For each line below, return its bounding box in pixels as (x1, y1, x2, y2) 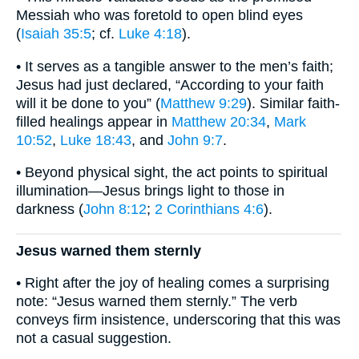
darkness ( (16, 201, 83, 218)
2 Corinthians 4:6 (155, 201, 264, 218)
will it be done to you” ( (16, 95, 160, 111)
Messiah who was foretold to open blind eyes (16, 7, 303, 24)
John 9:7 (167, 131, 223, 148)
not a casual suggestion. (16, 330, 171, 347)
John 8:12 (83, 201, 147, 218)
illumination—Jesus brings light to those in (16, 183, 284, 200)
